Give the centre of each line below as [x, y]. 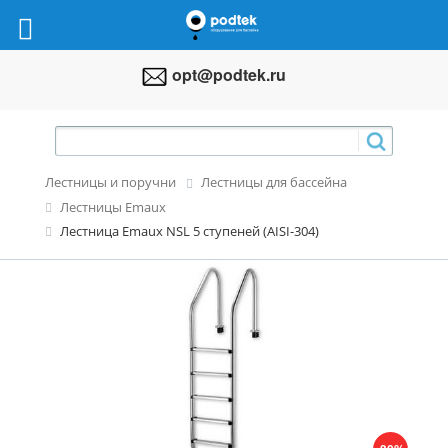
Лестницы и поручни [110, 182]
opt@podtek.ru [229, 74]
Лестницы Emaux [113, 206]
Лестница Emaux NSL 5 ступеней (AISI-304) [189, 231]
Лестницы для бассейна [274, 182]
